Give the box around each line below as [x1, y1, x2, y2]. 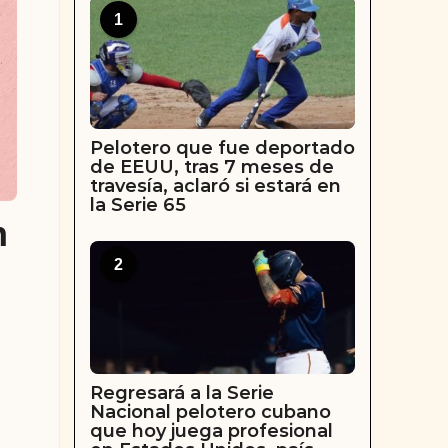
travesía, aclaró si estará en [89, 174, 341, 197]
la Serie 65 [89, 193, 186, 216]
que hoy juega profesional [89, 420, 333, 443]
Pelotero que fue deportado [89, 136, 355, 159]
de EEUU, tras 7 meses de [89, 155, 334, 178]
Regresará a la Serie [89, 382, 274, 405]
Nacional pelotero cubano [89, 401, 331, 424]
